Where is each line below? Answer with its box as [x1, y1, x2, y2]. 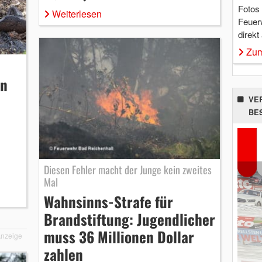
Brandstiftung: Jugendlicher [43, 208, 215, 230]
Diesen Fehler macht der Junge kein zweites [43, 161, 212, 177]
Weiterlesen [51, 7, 102, 21]
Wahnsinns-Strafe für [43, 190, 173, 212]
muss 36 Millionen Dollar [43, 225, 194, 247]
